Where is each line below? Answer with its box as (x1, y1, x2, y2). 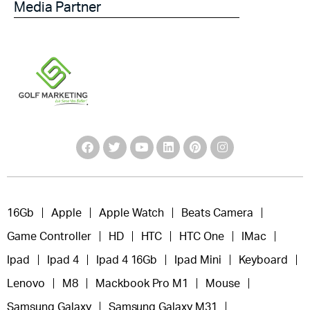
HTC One (179, 230, 225, 242)
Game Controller (7, 230, 91, 242)
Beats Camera (181, 207, 254, 219)
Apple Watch (98, 207, 165, 219)
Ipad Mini (174, 254, 222, 266)
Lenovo (7, 277, 45, 289)
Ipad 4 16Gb (95, 254, 158, 266)
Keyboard (239, 254, 288, 266)
